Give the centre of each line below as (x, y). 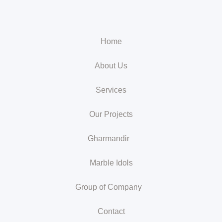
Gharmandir (109, 139)
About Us (111, 66)
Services (111, 90)
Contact (111, 211)
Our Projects (111, 114)
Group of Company (109, 187)
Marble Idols (111, 163)
